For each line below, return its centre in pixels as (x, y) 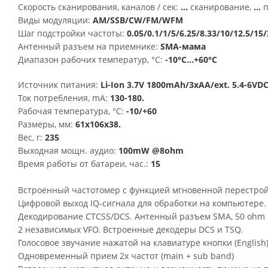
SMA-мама (183, 46)
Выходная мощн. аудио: (67, 150)
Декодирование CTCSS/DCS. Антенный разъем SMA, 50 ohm (141, 216)
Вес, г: (30, 137)
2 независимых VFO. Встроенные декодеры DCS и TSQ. (130, 229)
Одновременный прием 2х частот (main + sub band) (126, 256)
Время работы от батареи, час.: (83, 164)
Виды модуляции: (55, 20)
